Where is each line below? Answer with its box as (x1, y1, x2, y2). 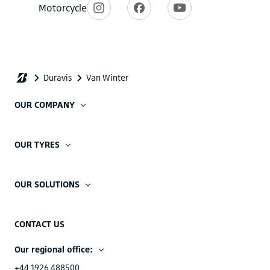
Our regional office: (14, 243, 93, 254)
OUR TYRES (14, 139, 60, 149)
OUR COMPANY (14, 99, 75, 110)
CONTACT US (14, 218, 64, 229)
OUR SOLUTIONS (14, 178, 80, 189)
